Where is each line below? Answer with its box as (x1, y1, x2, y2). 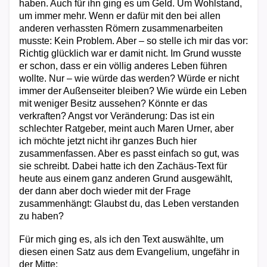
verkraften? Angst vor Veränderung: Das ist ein (19, 111, 215, 121)
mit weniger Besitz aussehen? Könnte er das (19, 98, 207, 108)
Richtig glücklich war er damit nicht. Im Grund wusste (19, 48, 241, 58)
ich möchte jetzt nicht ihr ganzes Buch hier (19, 136, 197, 146)
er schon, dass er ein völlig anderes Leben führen (19, 61, 227, 71)
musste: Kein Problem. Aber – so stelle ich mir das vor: (19, 36, 248, 46)
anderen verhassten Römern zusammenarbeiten (19, 23, 223, 33)
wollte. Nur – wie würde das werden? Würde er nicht (19, 73, 239, 83)
